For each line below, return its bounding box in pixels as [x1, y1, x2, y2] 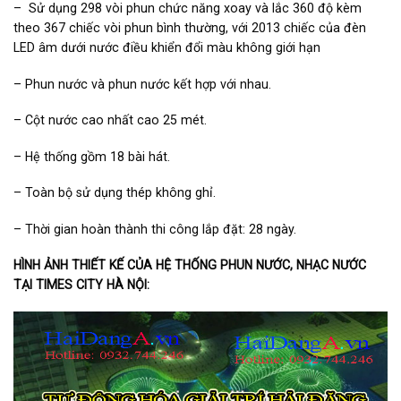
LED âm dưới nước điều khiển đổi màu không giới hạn [13, 40, 320, 55]
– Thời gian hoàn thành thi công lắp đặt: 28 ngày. [13, 221, 296, 236]
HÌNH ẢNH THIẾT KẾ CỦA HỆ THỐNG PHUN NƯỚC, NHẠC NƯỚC [13, 258, 366, 273]
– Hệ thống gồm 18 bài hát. [13, 149, 170, 164]
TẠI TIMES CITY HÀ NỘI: [13, 277, 149, 293]
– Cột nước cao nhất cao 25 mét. [13, 113, 207, 128]
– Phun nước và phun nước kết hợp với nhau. [13, 76, 271, 91]
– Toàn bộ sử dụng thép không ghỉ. [13, 185, 216, 200]
